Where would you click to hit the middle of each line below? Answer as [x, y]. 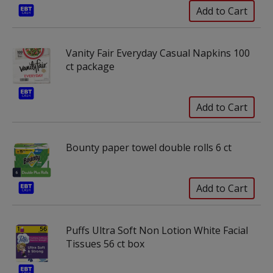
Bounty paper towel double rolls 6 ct [149, 147]
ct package [90, 66]
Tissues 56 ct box [105, 244]
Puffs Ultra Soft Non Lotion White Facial [157, 230]
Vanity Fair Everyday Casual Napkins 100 [158, 53]
